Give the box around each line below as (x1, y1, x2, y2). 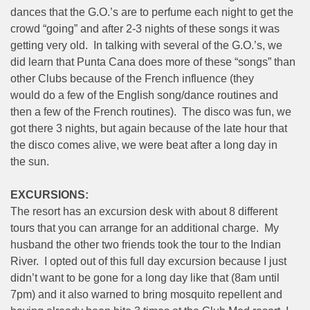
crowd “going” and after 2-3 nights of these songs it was (10, 22, 280, 35)
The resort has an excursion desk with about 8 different (10, 205, 277, 217)
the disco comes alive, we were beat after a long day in (10, 138, 277, 151)
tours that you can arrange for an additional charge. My (10, 221, 279, 234)
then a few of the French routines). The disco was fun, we (10, 105, 291, 118)
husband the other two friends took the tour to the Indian (10, 238, 281, 250)
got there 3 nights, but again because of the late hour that (10, 122, 287, 134)
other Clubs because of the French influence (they (10, 72, 254, 84)
